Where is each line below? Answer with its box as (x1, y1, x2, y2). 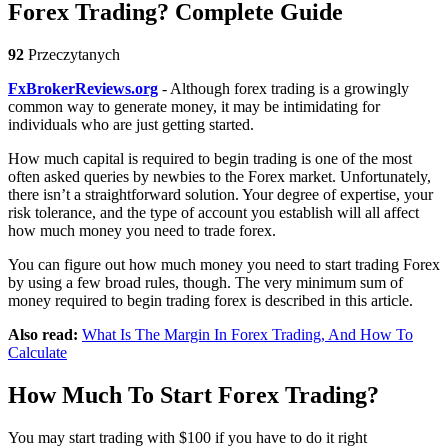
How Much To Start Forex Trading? (8, 381, 379, 408)
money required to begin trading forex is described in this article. (8, 291, 413, 309)
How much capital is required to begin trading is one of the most (8, 149, 412, 167)
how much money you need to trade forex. (8, 221, 276, 239)
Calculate (8, 343, 67, 361)
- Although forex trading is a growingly (158, 79, 409, 97)
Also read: (8, 325, 78, 343)
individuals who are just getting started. (8, 115, 254, 133)
